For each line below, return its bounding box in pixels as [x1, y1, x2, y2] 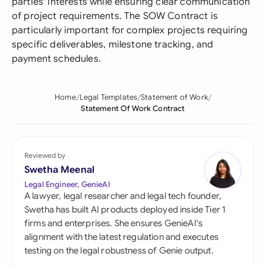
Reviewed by [24, 151, 65, 160]
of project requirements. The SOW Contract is [12, 10, 218, 22]
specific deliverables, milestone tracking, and [12, 39, 214, 50]
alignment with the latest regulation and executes [24, 232, 218, 242]
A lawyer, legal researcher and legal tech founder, [24, 191, 222, 201]
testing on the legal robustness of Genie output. [24, 245, 214, 256]
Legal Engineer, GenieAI [24, 179, 110, 189]
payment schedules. [12, 53, 101, 65]
